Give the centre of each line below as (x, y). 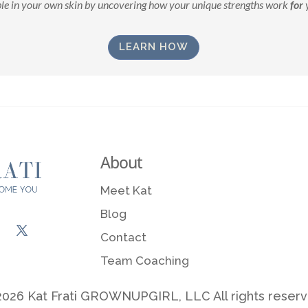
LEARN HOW (154, 47)
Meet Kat (126, 191)
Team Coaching (145, 261)
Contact (124, 238)
